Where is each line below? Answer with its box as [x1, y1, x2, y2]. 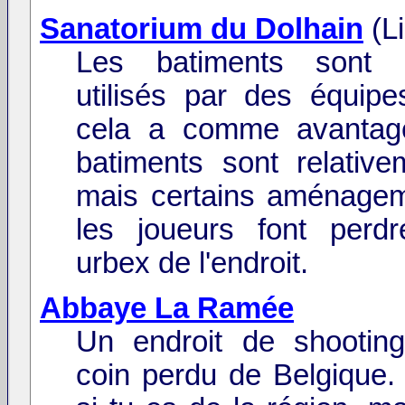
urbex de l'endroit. [76, 246, 308, 279]
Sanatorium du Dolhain [40, 12, 363, 45]
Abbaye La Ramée [40, 291, 294, 325]
